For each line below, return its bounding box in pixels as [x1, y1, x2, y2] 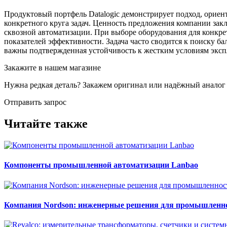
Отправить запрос [4, 98, 66, 107]
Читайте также [4, 117, 88, 131]
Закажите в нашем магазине [4, 63, 101, 72]
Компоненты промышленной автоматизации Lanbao [4, 161, 198, 170]
